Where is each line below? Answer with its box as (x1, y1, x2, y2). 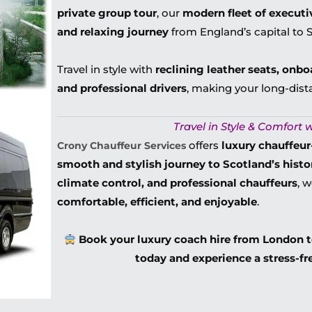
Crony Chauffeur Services (57, 139, 187, 152)
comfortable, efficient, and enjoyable (57, 195, 258, 208)
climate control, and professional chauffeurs (57, 176, 298, 189)
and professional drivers (57, 81, 187, 95)
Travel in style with (57, 63, 156, 76)
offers (186, 139, 222, 152)
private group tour (57, 6, 157, 19)
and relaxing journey (57, 25, 169, 38)
